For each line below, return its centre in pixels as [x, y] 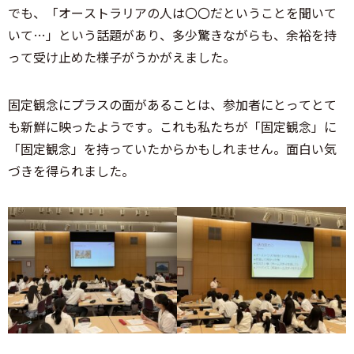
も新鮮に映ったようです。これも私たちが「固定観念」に [172, 126]
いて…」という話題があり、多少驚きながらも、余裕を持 [172, 34]
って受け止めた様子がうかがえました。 [122, 56]
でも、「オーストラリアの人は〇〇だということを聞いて [172, 12]
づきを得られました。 [71, 170]
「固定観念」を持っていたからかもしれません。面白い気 [172, 148]
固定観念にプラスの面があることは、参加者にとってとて [172, 104]
